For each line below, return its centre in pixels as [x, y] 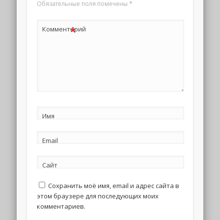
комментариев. [61, 206]
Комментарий [64, 29]
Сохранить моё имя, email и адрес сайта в [113, 185]
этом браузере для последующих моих [97, 196]
